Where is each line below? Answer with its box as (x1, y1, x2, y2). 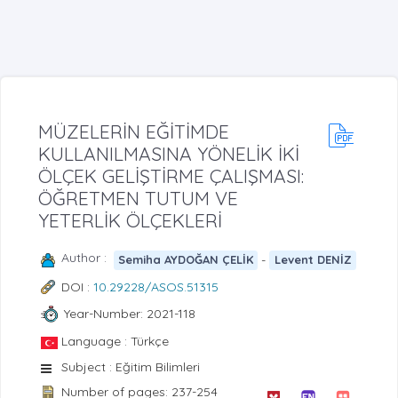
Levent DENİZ (274, 252, 352, 267)
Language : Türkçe (61, 332, 169, 349)
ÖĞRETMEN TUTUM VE (38, 186, 238, 210)
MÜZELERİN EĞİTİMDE (38, 119, 229, 143)
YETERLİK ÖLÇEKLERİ (38, 208, 222, 232)
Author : (61, 249, 114, 266)
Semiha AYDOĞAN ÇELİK (118, 252, 254, 267)
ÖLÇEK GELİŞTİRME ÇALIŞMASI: (38, 163, 304, 187)
